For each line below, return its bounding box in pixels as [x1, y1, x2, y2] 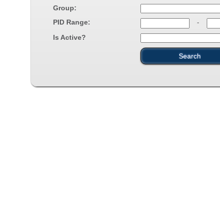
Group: [53, 4, 77, 12]
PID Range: [53, 18, 90, 26]
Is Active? [53, 33, 86, 41]
